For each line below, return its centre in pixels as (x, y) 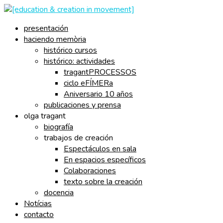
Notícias (38, 204)
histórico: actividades (79, 61)
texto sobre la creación (103, 182)
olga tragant (45, 116)
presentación (46, 28)
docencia (59, 193)
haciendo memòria (55, 39)
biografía (58, 127)
